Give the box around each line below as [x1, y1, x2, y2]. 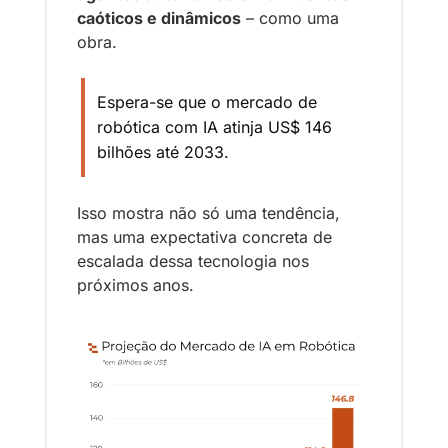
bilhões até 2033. [97, 142, 234, 163]
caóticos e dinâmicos [77, 8, 241, 29]
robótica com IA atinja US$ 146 [97, 117, 332, 138]
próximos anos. [77, 275, 194, 296]
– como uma [241, 8, 339, 29]
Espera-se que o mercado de [97, 92, 317, 113]
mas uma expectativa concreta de [77, 227, 332, 248]
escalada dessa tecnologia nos [77, 251, 309, 272]
